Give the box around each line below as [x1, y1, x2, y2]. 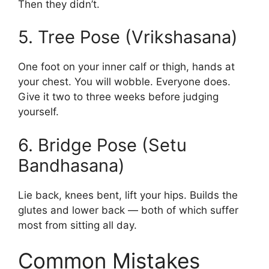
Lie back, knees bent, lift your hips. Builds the [18, 189, 238, 201]
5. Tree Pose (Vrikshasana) [18, 26, 238, 48]
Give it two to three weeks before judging [18, 91, 219, 103]
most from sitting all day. [18, 219, 137, 231]
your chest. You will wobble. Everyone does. [18, 76, 231, 88]
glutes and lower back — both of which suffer [18, 204, 238, 216]
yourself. [18, 106, 59, 118]
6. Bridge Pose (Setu [18, 134, 187, 156]
